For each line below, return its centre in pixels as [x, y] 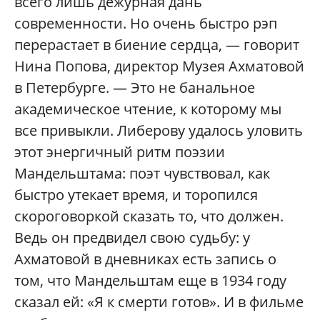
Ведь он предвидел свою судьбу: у [132, 238]
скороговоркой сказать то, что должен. [149, 216]
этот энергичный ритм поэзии [120, 152]
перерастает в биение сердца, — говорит [157, 45]
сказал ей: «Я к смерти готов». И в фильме [159, 302]
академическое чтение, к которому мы [148, 109]
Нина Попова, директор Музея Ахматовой [159, 66]
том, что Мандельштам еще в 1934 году [150, 281]
